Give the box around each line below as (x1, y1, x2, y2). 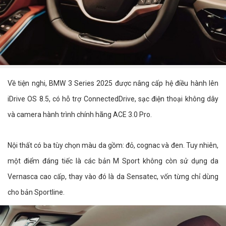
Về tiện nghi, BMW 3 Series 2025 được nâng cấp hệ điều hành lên (8, 79, 218, 88)
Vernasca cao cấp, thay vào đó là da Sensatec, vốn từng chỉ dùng (8, 173, 218, 181)
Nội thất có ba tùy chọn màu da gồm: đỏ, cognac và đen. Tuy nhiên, (8, 141, 218, 150)
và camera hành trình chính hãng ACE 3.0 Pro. (8, 110, 152, 119)
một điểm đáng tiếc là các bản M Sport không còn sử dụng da (8, 157, 218, 165)
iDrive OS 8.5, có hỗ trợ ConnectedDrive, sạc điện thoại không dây (8, 95, 218, 103)
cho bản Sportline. (8, 188, 65, 197)
